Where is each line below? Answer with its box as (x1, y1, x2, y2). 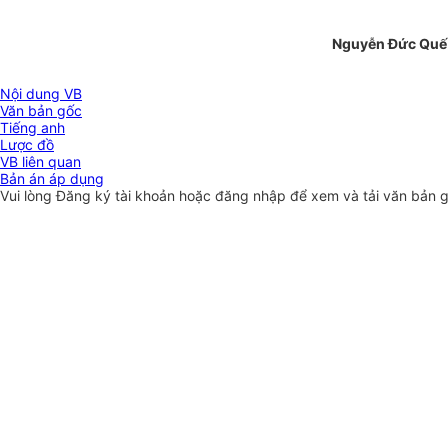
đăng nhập (215, 187, 290, 205)
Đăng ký (56, 187, 115, 205)
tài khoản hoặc (115, 187, 215, 205)
